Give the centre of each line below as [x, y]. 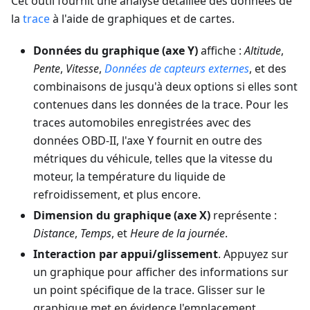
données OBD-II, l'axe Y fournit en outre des [148, 140]
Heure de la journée [177, 233]
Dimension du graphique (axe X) [122, 215]
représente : [244, 215]
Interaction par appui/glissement [126, 254]
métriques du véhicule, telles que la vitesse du [153, 158]
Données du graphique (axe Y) [116, 50]
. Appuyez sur [253, 254]
